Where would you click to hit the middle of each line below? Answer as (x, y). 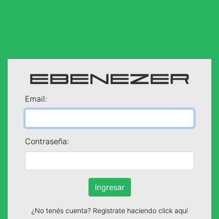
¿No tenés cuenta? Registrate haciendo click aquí (109, 210)
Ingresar (109, 187)
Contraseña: (47, 141)
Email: (36, 99)
